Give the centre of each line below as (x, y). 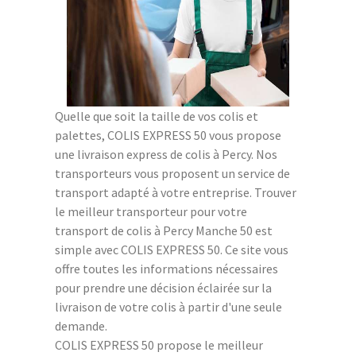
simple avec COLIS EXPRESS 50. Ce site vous (172, 249)
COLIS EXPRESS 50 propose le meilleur (159, 344)
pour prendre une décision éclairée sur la (163, 287)
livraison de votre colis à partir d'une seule (168, 306)
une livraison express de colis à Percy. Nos (166, 154)
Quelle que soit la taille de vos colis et (157, 116)
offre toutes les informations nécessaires (166, 268)
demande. (81, 325)
